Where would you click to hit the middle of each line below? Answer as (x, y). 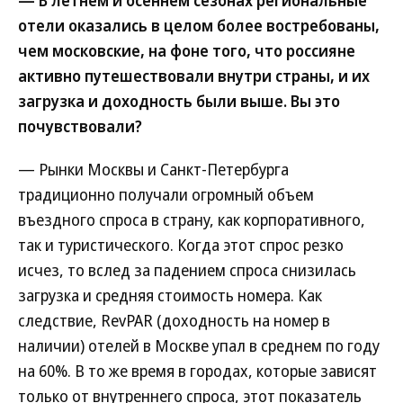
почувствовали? (80, 126)
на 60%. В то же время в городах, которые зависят (197, 371)
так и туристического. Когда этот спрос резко (181, 245)
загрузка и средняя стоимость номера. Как (170, 295)
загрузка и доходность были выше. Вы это (179, 101)
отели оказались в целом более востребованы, (199, 25)
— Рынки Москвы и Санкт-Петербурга (153, 169)
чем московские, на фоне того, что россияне (187, 50)
